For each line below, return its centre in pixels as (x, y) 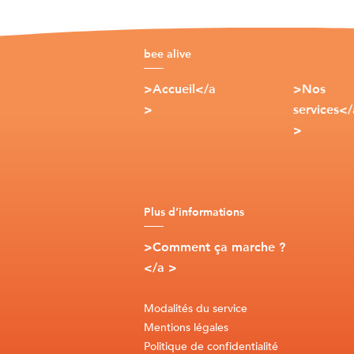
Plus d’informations (194, 212)
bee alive (168, 54)
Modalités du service (196, 309)
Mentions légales (186, 328)
